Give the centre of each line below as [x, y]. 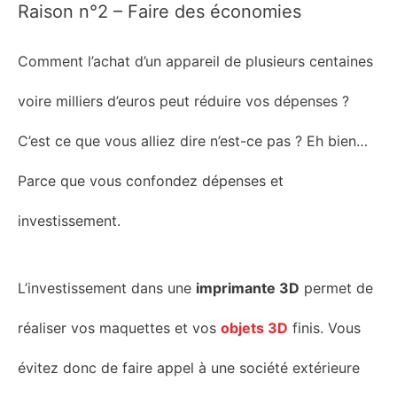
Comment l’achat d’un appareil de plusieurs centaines [195, 62]
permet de [336, 288]
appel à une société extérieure [256, 367]
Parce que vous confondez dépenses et [151, 181]
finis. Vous [324, 327]
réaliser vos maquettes [96, 327]
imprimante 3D [248, 288]
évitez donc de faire [85, 367]
